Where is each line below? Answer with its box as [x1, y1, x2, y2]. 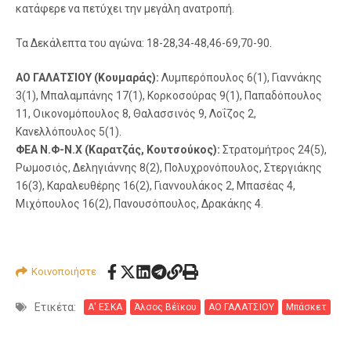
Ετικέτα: [34, 300, 76, 313]
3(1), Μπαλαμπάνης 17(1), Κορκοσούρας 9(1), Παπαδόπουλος [16, 89, 322, 102]
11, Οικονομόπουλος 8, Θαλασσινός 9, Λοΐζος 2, [16, 107, 256, 120]
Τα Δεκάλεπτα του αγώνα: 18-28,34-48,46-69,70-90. [16, 36, 272, 49]
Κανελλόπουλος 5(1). [16, 125, 121, 138]
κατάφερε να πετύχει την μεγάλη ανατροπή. [16, 2, 234, 15]
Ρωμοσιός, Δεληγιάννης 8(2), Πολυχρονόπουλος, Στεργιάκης [16, 161, 322, 174]
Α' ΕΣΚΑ [88, 302, 122, 313]
